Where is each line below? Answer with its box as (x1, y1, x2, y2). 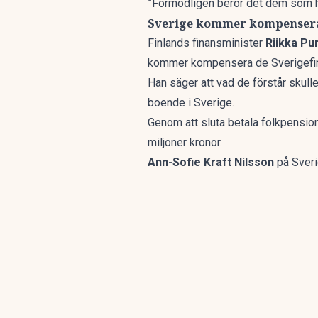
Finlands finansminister (148, 36, 265, 50)
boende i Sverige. (148, 96, 234, 109)
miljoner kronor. (148, 136, 222, 149)
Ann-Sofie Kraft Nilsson (148, 155, 277, 169)
